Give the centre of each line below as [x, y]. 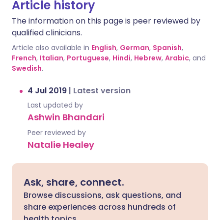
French [24, 58]
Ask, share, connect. [74, 182]
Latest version [102, 91]
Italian [52, 58]
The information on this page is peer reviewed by [106, 21]
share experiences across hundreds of [100, 207]
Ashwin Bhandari [66, 117]
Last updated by [55, 105]
